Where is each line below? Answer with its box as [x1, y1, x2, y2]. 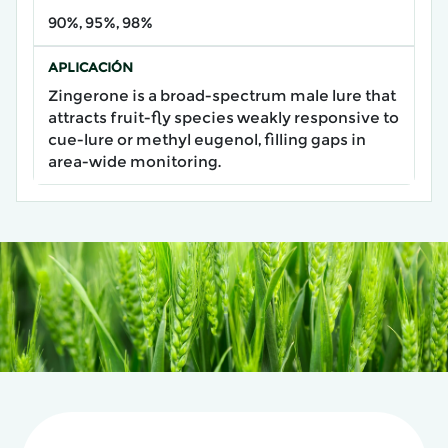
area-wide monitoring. [47, 152, 221, 172]
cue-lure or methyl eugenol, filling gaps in [47, 130, 366, 150]
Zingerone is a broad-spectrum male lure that [47, 86, 396, 106]
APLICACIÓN [47, 59, 133, 76]
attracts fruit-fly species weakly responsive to [47, 108, 399, 128]
